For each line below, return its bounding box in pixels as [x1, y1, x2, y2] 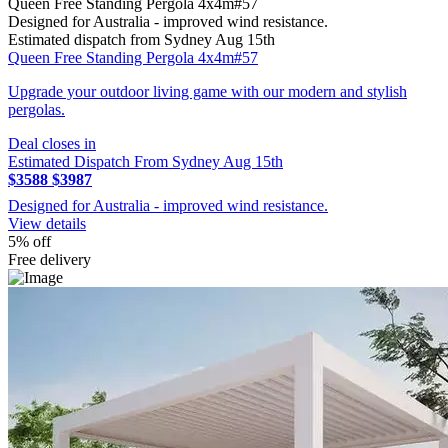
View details [8, 215, 86, 233]
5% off [8, 233, 51, 251]
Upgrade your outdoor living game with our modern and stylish [8, 83, 407, 101]
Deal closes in [8, 135, 96, 153]
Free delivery [8, 251, 91, 269]
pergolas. [8, 101, 65, 119]
